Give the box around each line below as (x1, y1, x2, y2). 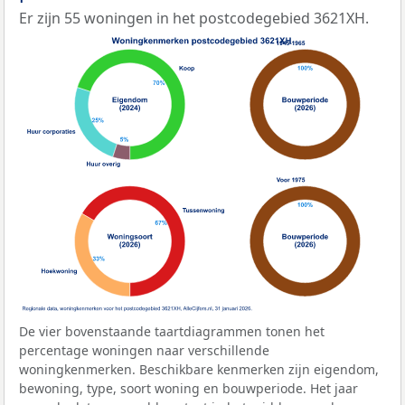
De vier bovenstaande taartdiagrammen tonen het (19, 323, 325, 341)
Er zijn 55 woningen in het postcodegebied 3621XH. (19, 8, 369, 29)
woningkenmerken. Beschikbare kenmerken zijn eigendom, (19, 361, 379, 379)
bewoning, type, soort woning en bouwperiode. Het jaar (19, 380, 358, 398)
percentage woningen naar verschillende (19, 342, 269, 360)
